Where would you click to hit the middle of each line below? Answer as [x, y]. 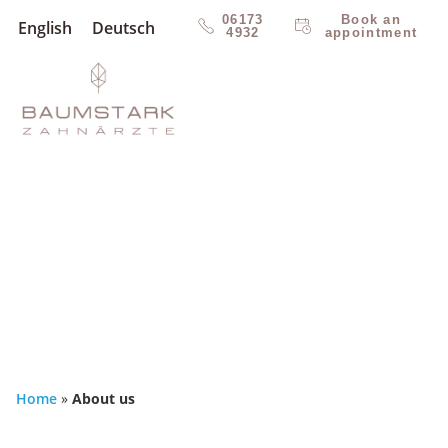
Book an [371, 20]
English [45, 27]
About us [103, 399]
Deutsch [123, 27]
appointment [371, 33]
